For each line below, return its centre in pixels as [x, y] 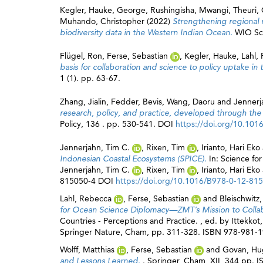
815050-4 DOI [88, 181]
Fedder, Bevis [136, 102]
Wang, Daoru [191, 102]
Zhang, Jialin [83, 102]
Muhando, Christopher [102, 21]
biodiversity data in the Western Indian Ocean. [147, 32]
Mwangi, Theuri [228, 10]
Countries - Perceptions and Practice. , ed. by [146, 221]
